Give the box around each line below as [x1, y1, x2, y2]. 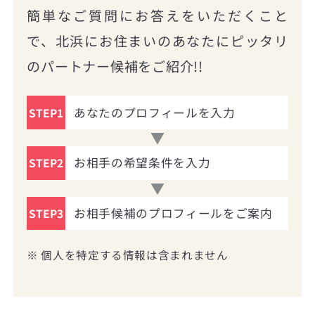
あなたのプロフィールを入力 [74, 103, 236, 121]
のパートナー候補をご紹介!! [27, 56, 203, 77]
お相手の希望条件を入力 [74, 154, 211, 172]
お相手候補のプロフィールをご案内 [74, 205, 273, 222]
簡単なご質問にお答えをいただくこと [27, 6, 288, 26]
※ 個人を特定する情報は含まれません [27, 247, 229, 263]
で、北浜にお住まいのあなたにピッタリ [27, 31, 288, 51]
